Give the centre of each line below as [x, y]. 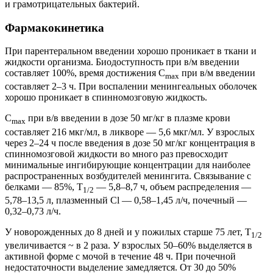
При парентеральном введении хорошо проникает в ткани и [131, 51]
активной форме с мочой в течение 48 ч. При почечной [120, 257]
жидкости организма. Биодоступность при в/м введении [122, 62]
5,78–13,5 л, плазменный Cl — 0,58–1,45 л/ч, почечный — [126, 200]
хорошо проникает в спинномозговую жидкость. [106, 97]
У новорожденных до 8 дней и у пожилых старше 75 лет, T [128, 232]
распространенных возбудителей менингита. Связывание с [128, 175]
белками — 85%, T [44, 186]
